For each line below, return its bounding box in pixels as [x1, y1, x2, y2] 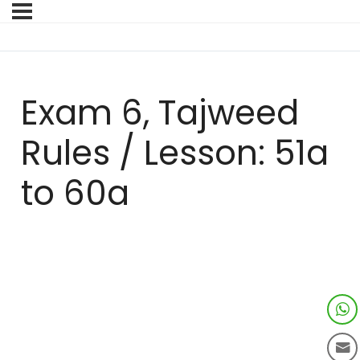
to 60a [20, 170, 129, 218]
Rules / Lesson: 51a [20, 129, 329, 178]
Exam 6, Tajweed [20, 89, 299, 137]
